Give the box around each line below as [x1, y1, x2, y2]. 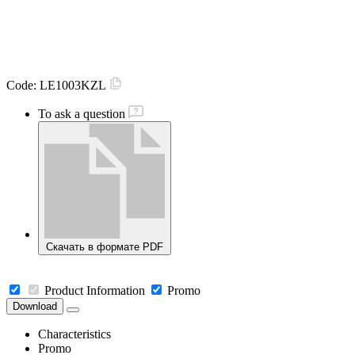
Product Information [44, 284, 145, 298]
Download [13, 300, 57, 313]
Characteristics [38, 327, 111, 342]
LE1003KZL [40, 78, 109, 93]
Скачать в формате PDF [46, 241, 163, 254]
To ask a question [38, 107, 125, 121]
